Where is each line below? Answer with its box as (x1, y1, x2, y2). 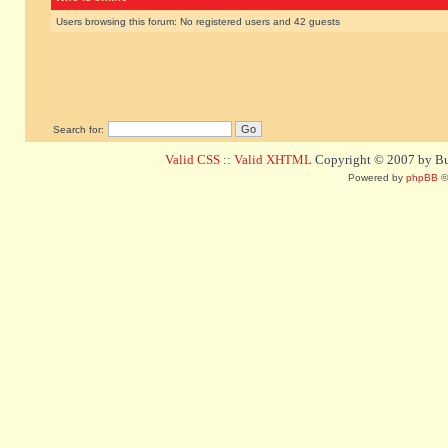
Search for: (53, 124, 104, 135)
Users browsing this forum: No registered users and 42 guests (56, 16, 340, 27)
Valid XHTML (234, 152, 312, 167)
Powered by (348, 172, 406, 183)
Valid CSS (165, 152, 220, 167)
